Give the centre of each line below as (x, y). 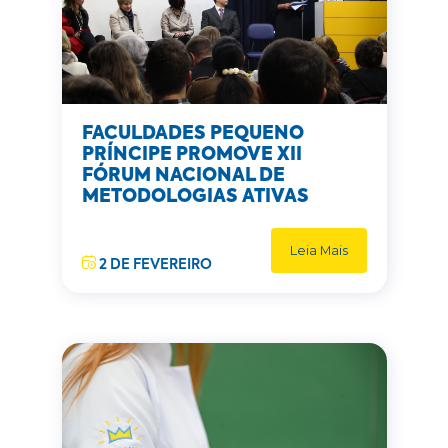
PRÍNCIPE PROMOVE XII (191, 155)
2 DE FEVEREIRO (153, 265)
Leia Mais (318, 250)
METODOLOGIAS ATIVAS (195, 197)
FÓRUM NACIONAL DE (183, 176)
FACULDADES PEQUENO (192, 134)
